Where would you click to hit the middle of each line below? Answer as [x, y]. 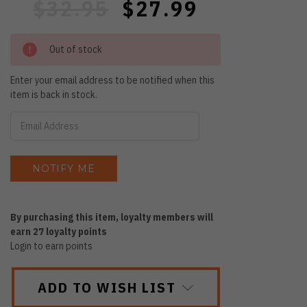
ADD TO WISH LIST [107, 287]
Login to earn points [52, 246]
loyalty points [76, 231]
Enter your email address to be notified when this [113, 80]
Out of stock [76, 49]
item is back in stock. [54, 94]
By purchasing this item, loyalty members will [112, 217]
